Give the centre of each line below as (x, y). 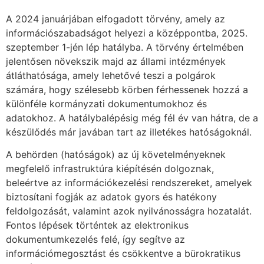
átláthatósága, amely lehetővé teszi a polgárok (111, 75)
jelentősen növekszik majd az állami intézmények (116, 61)
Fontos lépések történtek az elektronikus (97, 225)
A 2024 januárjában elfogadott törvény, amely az (115, 19)
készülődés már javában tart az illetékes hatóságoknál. (129, 132)
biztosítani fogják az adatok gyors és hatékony (111, 197)
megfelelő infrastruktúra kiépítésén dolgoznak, (110, 169)
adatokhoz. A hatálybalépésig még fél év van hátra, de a (132, 118)
